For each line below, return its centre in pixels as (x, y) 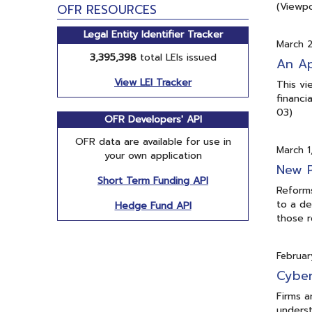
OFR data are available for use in (153, 142)
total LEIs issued (176, 57)
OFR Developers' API (153, 119)
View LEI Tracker (153, 82)
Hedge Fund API (153, 206)
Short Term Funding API (153, 181)
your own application (153, 156)
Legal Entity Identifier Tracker (153, 35)
